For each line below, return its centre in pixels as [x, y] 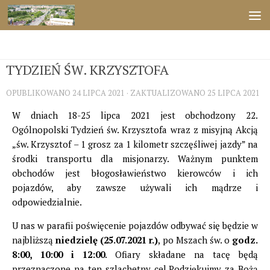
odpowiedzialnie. [47, 202]
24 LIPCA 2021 [99, 93]
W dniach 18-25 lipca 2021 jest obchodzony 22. [135, 115]
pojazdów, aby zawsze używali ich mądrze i [135, 187]
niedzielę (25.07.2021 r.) [107, 240]
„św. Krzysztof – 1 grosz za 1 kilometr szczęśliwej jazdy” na [135, 144]
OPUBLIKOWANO [39, 93]
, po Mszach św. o [195, 240]
